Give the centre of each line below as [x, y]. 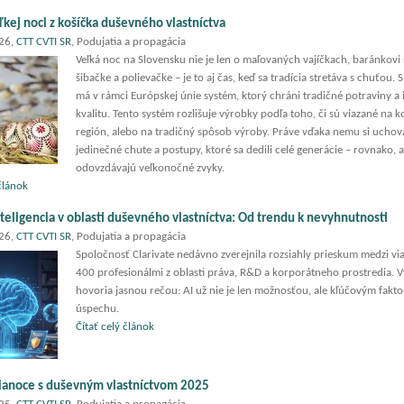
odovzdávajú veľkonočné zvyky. [150, 168]
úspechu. [97, 309]
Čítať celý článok [115, 327]
